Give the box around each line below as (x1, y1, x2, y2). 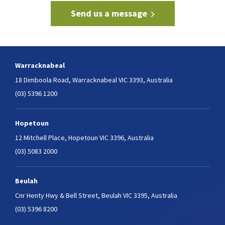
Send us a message (70, 8, 147, 19)
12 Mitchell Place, (15, 133, 67, 142)
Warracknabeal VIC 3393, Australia (71, 75, 173, 84)
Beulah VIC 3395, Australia (100, 191, 177, 200)
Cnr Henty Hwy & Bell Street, (15, 191, 100, 200)
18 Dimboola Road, (15, 75, 71, 84)
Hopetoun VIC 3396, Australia (67, 133, 154, 142)
